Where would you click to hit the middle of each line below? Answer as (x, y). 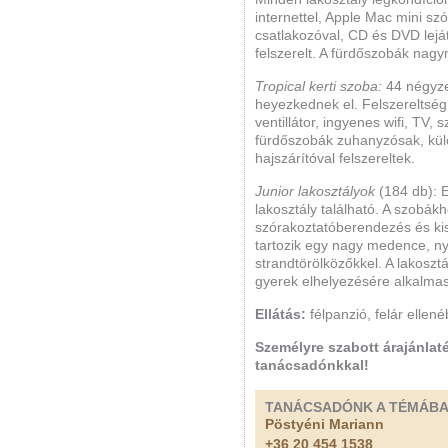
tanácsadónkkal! (312, 365)
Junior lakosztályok (317, 191)
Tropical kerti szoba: (318, 86)
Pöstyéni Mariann (324, 424)
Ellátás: (280, 314)
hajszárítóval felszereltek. (335, 158)
